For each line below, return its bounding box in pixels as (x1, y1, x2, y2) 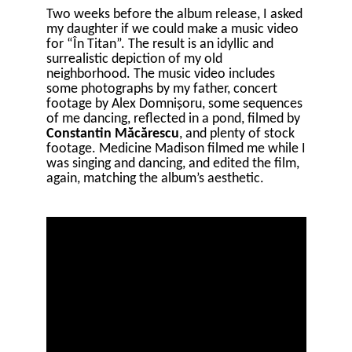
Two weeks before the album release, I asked (46, 6, 302, 22)
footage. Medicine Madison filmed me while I (46, 141, 306, 156)
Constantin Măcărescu (46, 126, 179, 141)
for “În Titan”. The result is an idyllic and (46, 36, 273, 52)
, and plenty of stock (178, 126, 295, 141)
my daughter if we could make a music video (46, 21, 299, 37)
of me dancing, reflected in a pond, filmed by (46, 111, 300, 126)
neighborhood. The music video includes (46, 66, 275, 82)
